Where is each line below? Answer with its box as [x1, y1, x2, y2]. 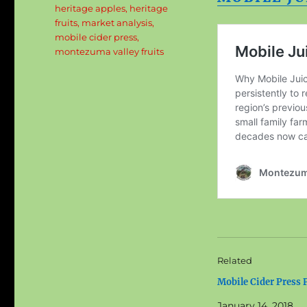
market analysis [82, 17, 153, 29]
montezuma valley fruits [55, 46, 164, 58]
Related [217, 255, 252, 267]
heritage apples [55, 3, 126, 14]
